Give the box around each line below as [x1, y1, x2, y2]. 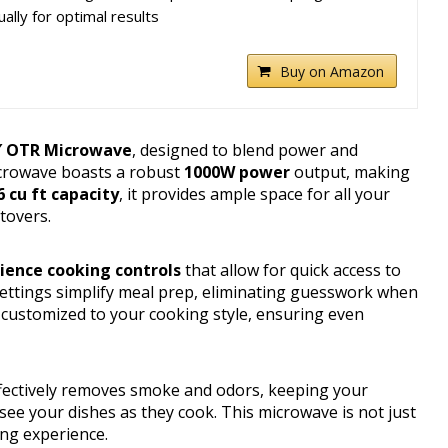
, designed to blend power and [132, 139, 358, 162]
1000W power [184, 161, 290, 184]
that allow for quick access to [181, 259, 401, 282]
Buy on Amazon [280, 62, 385, 82]
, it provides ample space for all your [119, 183, 390, 206]
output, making [290, 161, 410, 184]
